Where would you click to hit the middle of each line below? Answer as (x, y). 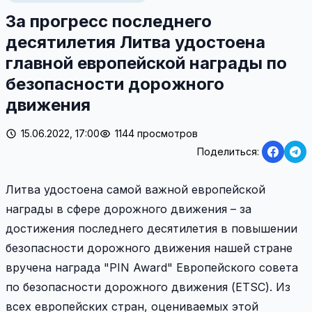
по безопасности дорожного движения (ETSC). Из (148, 287)
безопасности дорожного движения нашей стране (149, 248)
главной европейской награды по (146, 63)
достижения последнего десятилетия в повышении (151, 229)
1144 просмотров (156, 134)
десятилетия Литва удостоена (135, 42)
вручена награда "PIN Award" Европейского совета (152, 268)
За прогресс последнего (109, 22)
